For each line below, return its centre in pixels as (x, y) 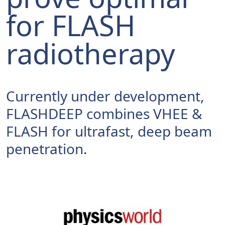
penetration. (47, 149)
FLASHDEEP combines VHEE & (104, 114)
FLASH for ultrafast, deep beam (109, 131)
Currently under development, (105, 96)
